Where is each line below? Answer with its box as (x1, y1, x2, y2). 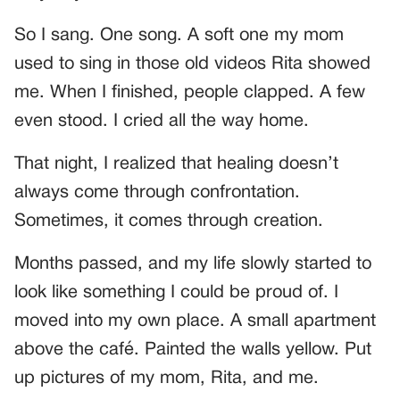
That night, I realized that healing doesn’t (14, 156, 338, 173)
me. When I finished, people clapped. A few (14, 85, 365, 102)
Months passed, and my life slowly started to (14, 256, 371, 273)
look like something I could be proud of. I (14, 285, 338, 302)
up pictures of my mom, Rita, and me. (14, 371, 319, 387)
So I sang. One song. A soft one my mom (14, 28, 344, 45)
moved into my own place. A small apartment (14, 313, 376, 330)
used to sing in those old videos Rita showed (14, 56, 371, 73)
